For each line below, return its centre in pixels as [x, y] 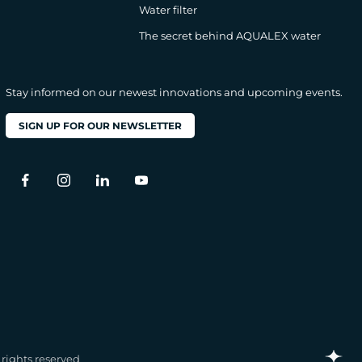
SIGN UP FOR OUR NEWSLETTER [100, 126]
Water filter [168, 10]
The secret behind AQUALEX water [229, 36]
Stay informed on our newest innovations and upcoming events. [174, 92]
